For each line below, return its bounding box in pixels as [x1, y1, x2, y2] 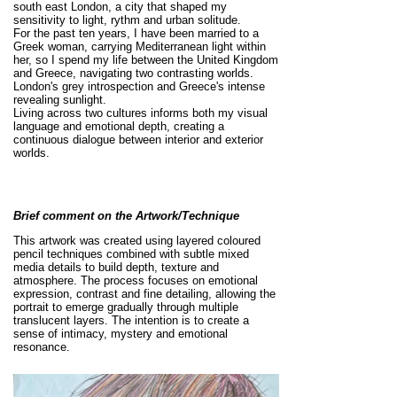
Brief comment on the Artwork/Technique [13, 209, 239, 223]
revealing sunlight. [13, 93, 110, 107]
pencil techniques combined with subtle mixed [13, 247, 249, 261]
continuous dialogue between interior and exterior [13, 133, 263, 147]
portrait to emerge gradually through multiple [13, 300, 238, 315]
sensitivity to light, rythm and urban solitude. [13, 13, 245, 27]
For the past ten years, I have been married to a [13, 27, 259, 41]
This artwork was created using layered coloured [13, 234, 261, 248]
